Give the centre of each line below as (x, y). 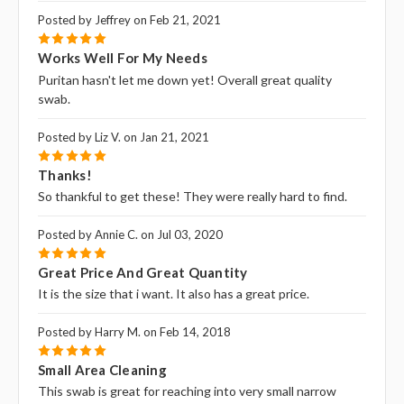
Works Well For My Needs (123, 58)
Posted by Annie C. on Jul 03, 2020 (130, 234)
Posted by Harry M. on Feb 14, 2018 (134, 331)
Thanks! (65, 174)
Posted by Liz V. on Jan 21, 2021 (124, 137)
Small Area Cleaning (102, 369)
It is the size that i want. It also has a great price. (174, 293)
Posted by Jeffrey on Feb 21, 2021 (129, 20)
